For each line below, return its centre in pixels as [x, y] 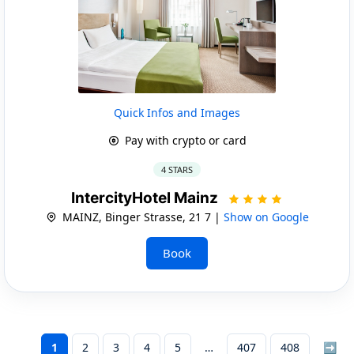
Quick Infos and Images [177, 112]
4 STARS [177, 169]
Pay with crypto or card [184, 140]
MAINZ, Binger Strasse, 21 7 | [141, 217]
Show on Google [266, 217]
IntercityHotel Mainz [146, 198]
